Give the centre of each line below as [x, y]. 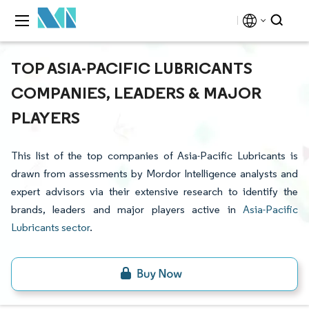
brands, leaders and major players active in [127, 209]
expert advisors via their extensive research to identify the [154, 191]
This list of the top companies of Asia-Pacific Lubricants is [154, 156]
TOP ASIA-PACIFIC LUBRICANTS [132, 68]
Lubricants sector [50, 227]
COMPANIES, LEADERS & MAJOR [136, 92]
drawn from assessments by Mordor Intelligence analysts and [154, 173]
